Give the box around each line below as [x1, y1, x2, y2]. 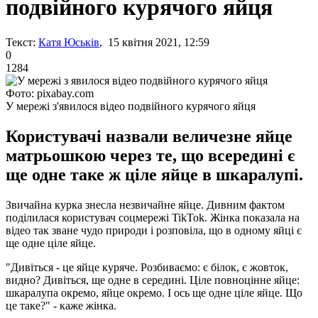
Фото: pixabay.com [6, 87, 94, 99]
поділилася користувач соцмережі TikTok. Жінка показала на [6, 211, 300, 224]
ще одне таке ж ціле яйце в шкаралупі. [6, 165, 303, 184]
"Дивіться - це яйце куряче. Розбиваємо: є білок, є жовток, [6, 261, 288, 273]
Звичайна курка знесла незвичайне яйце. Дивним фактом [6, 198, 285, 211]
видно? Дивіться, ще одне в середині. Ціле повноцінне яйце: [6, 273, 300, 286]
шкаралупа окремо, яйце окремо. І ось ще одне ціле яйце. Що [6, 286, 302, 299]
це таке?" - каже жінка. [6, 299, 116, 312]
